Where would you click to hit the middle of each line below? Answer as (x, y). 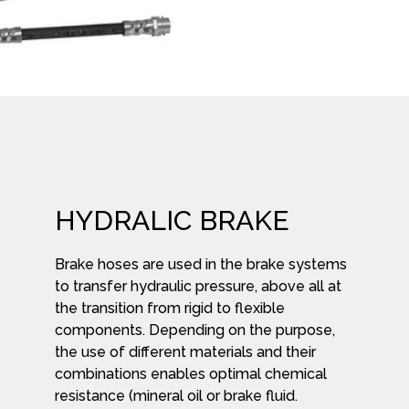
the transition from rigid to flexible (170, 309)
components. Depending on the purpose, (195, 330)
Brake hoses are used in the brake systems (201, 265)
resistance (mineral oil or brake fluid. (176, 396)
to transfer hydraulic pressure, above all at (198, 287)
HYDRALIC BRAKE (172, 221)
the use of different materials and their (185, 352)
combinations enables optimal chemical (191, 374)
